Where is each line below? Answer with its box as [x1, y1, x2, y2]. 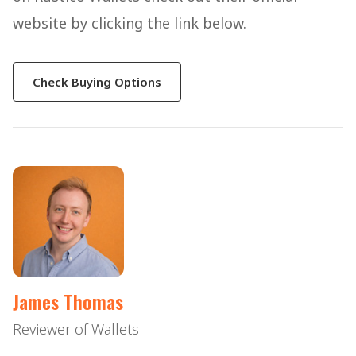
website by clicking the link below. [13, 14, 250, 33]
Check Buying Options [33, 73, 161, 90]
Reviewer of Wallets [13, 319, 139, 339]
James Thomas [13, 287, 123, 316]
